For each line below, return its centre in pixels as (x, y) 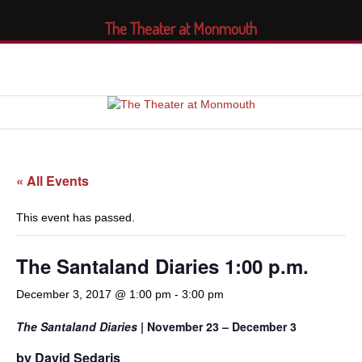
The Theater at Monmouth (181, 28)
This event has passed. (76, 217)
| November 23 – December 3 (217, 326)
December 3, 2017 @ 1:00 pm (94, 294)
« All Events (53, 181)
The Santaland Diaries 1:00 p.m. (162, 266)
